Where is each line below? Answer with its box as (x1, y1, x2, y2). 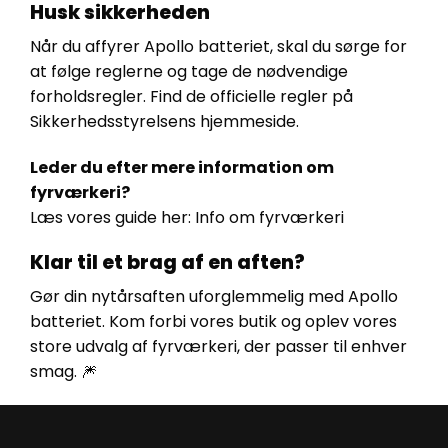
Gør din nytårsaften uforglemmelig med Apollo (30, 285, 398, 309)
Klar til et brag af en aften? (30, 248, 305, 276)
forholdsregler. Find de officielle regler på (30, 85, 353, 109)
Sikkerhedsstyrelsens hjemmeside (30, 110, 296, 134)
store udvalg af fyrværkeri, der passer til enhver (30, 335, 407, 359)
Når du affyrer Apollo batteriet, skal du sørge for (30, 35, 407, 59)
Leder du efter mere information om (30, 155, 334, 179)
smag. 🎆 (30, 360, 97, 384)
